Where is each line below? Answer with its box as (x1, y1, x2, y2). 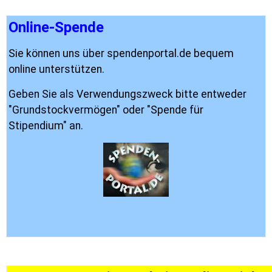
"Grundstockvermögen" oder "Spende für (8, 104, 203, 116)
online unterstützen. (8, 63, 107, 75)
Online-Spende (8, 19, 104, 36)
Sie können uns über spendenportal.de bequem (8, 47, 234, 59)
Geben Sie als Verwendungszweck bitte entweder (8, 88, 246, 100)
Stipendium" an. (8, 120, 83, 132)
